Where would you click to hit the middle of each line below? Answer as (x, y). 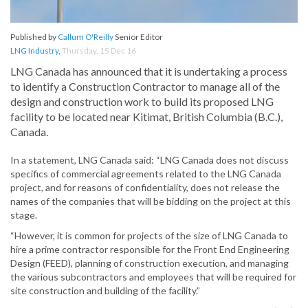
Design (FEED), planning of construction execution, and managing (150, 263)
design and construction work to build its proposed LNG (142, 102)
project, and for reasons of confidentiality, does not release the (145, 188)
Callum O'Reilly (86, 37)
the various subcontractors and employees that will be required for (153, 277)
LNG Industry (34, 51)
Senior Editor (138, 37)
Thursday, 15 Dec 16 (99, 51)
